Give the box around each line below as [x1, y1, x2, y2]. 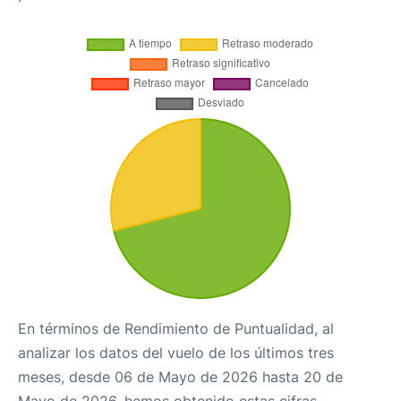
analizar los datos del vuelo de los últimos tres [18, 344, 334, 362]
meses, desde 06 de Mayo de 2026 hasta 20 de [18, 368, 343, 386]
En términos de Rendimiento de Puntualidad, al [18, 320, 334, 337]
